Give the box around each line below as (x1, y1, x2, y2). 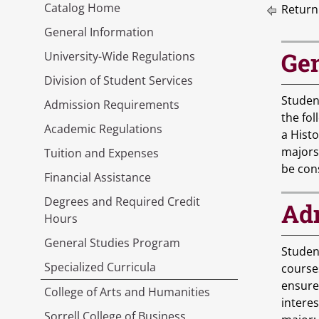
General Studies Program (44, 235, 180, 251)
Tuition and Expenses (44, 145, 159, 161)
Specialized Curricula (44, 259, 156, 275)
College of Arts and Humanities (44, 284, 210, 300)
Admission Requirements (44, 97, 179, 113)
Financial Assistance (44, 169, 151, 185)
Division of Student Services (44, 73, 193, 88)
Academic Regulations (44, 121, 162, 137)
